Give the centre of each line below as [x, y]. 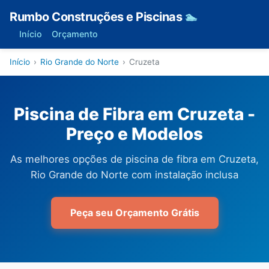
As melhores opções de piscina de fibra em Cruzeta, [134, 159]
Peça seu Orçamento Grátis [134, 213]
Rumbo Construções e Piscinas [97, 17]
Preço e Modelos [134, 134]
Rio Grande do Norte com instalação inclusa [134, 175]
